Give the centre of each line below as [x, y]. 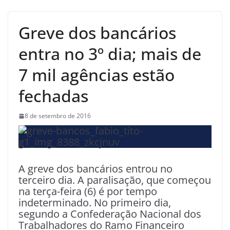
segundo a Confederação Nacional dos [110, 214]
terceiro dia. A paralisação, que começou [115, 180]
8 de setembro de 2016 [58, 116]
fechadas [53, 96]
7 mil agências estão [97, 75]
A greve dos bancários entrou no [95, 169]
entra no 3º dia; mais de [110, 54]
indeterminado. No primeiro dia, [95, 203]
